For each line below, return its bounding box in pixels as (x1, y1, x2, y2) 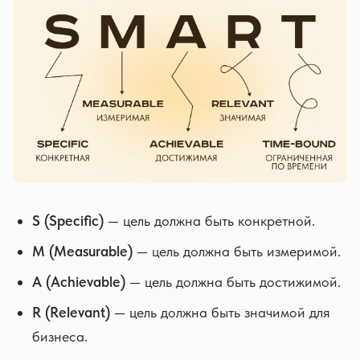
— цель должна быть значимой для (110, 304, 330, 321)
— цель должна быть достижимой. (125, 273, 341, 290)
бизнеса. (32, 328, 88, 345)
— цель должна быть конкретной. (104, 212, 315, 229)
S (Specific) (32, 212, 104, 229)
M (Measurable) (32, 243, 133, 260)
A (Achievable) (32, 273, 125, 290)
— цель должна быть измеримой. (133, 243, 341, 260)
